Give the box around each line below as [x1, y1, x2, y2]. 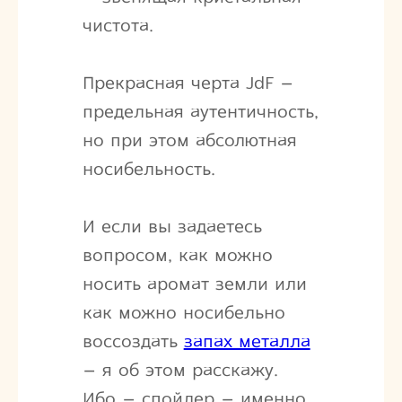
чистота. [82, 13, 153, 37]
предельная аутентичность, [82, 100, 319, 123]
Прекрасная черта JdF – [82, 71, 293, 94]
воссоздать [82, 329, 184, 353]
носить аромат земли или [82, 272, 307, 295]
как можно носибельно [82, 301, 285, 324]
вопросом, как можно [82, 243, 273, 267]
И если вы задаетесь [82, 214, 262, 238]
